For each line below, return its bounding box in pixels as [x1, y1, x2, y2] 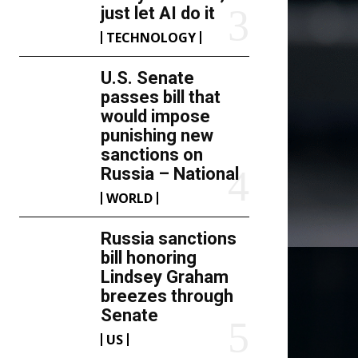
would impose [101, 106, 211, 126]
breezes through [101, 286, 234, 306]
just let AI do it [101, 3, 216, 23]
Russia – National [101, 164, 240, 184]
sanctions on [101, 145, 204, 165]
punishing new [101, 125, 214, 145]
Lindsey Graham [101, 267, 229, 287]
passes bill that [101, 87, 221, 107]
